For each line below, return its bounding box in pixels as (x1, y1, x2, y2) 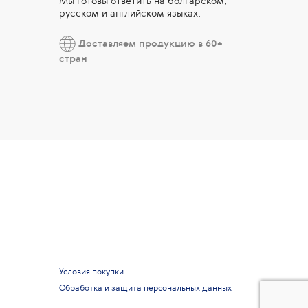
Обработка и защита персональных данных (59, 282, 232, 294)
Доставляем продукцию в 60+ (76, 36, 223, 49)
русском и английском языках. (59, 6, 201, 19)
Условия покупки (59, 265, 124, 277)
